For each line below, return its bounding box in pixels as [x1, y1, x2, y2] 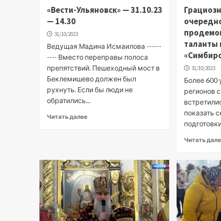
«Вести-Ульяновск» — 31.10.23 [46, 4, 162, 15]
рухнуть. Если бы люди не [46, 85, 133, 94]
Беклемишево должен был [46, 74, 136, 83]
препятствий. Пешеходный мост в [46, 63, 160, 72]
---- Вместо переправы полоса [46, 52, 148, 61]
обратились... [46, 96, 90, 105]
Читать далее [46, 112, 87, 120]
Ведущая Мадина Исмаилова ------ [46, 41, 161, 50]
